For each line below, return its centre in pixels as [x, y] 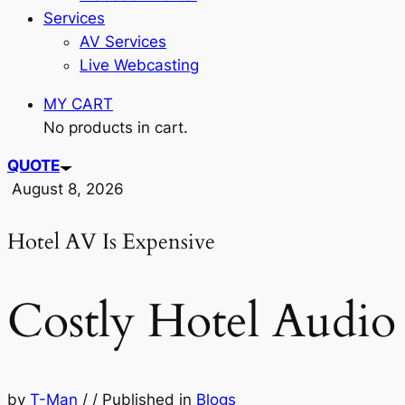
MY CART [78, 104]
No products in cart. [116, 127]
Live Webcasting [139, 65]
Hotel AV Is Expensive [111, 242]
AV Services [123, 41]
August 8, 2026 [68, 189]
